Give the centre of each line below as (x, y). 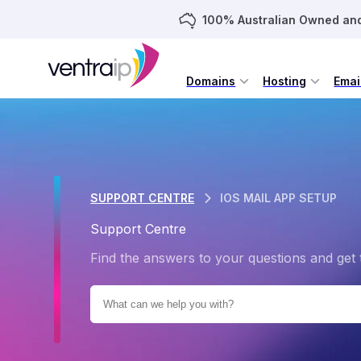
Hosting (285, 81)
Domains (211, 81)
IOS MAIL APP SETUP (279, 198)
